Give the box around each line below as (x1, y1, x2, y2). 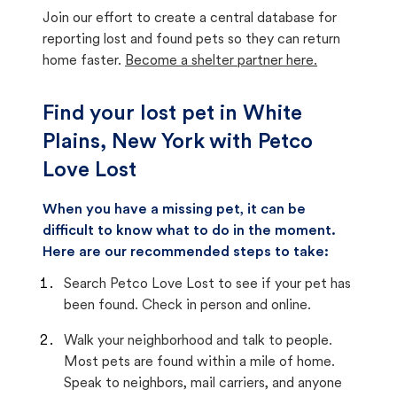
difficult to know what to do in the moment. (43, 224, 336, 238)
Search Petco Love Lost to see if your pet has (64, 277, 351, 292)
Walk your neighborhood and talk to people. (64, 334, 332, 348)
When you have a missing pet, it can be (43, 203, 306, 217)
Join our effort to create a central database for (43, 12, 337, 26)
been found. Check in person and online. (64, 299, 311, 313)
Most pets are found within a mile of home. (64, 355, 335, 370)
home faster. (43, 54, 121, 68)
